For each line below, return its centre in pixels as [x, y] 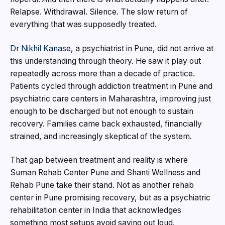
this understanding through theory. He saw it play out [105, 61]
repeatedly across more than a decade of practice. [102, 73]
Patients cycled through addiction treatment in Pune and [111, 86]
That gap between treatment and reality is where [99, 160]
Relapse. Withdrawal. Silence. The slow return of [99, 12]
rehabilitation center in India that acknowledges [96, 210]
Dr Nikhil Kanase [40, 48]
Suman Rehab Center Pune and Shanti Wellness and [105, 173]
